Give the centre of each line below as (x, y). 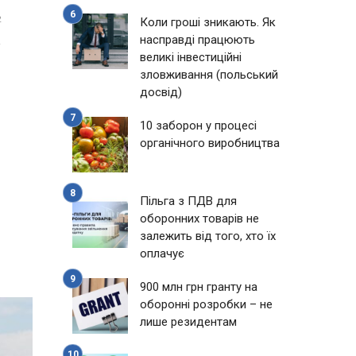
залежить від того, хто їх (208, 236)
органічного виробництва (210, 143)
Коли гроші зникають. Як (208, 22)
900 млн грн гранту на (199, 287)
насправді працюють (197, 40)
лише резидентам (188, 322)
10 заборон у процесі (198, 126)
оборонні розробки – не (206, 304)
